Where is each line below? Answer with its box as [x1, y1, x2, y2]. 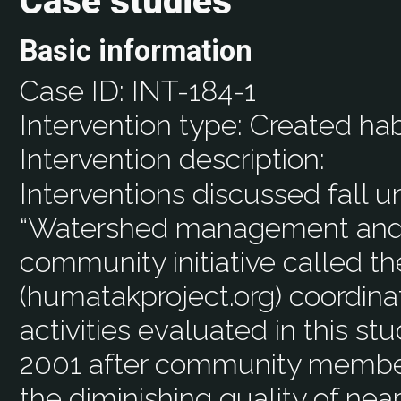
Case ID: [20, 74, 132, 107]
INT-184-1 [132, 74, 257, 107]
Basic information [20, 34, 253, 68]
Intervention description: [20, 142, 326, 175]
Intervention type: [20, 108, 251, 141]
